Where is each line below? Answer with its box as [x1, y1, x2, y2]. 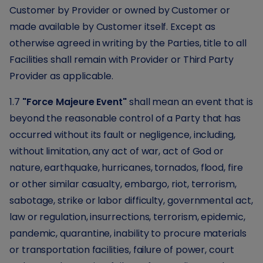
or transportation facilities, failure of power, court [9, 243, 234, 257]
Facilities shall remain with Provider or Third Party [9, 53, 234, 66]
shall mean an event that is [127, 95, 253, 109]
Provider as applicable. [9, 69, 114, 83]
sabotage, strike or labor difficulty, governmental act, [9, 194, 253, 207]
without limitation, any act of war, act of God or [9, 144, 224, 158]
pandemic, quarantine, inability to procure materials [9, 227, 247, 240]
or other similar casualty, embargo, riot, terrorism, [9, 177, 237, 191]
